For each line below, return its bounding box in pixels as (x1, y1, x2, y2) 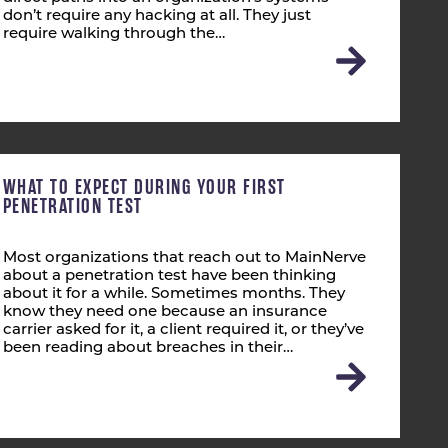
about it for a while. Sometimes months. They (2, 287, 345, 302)
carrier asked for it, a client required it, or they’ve (2, 323, 364, 338)
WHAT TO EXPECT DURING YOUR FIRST (2, 175, 286, 199)
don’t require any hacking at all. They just (2, 9, 311, 24)
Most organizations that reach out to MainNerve (2, 251, 366, 266)
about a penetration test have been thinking (2, 269, 336, 284)
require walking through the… (2, 27, 225, 42)
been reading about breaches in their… (2, 341, 293, 356)
